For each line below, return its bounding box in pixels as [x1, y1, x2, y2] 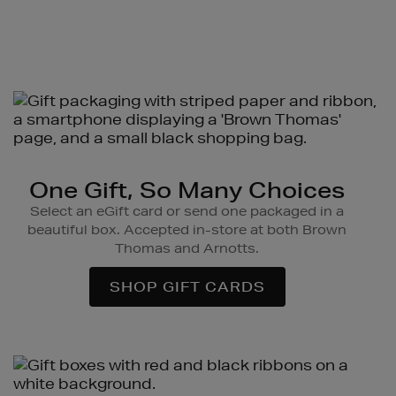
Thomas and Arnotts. [115, 240, 259, 257]
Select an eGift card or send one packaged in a [30, 203, 344, 220]
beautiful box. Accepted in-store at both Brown [27, 222, 346, 239]
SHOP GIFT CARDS [109, 278, 265, 296]
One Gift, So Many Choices [29, 177, 345, 204]
